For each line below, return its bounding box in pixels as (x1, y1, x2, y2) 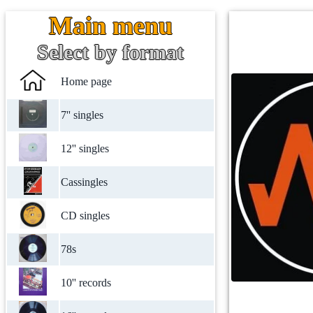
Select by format (37, 41, 184, 64)
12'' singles (61, 143, 109, 154)
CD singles (61, 210, 110, 221)
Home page (61, 75, 112, 87)
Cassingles (61, 176, 108, 188)
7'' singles (61, 109, 103, 121)
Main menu (48, 12, 173, 40)
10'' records (61, 277, 111, 289)
